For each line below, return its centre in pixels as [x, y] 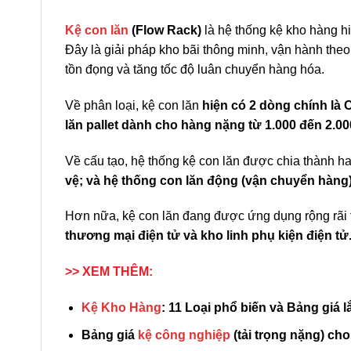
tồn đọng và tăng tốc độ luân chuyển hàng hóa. [195, 69]
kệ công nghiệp [184, 335]
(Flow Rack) [165, 30]
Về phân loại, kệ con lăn [134, 105]
